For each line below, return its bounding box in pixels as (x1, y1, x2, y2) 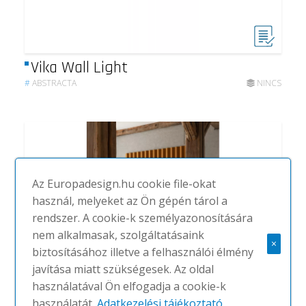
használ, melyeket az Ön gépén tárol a (32, 193, 228, 208)
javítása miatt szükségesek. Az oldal (32, 262, 214, 277)
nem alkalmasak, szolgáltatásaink (32, 227, 205, 242)
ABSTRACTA (31, 76, 76, 89)
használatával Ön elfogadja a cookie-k (32, 279, 227, 294)
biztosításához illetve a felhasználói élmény (32, 245, 254, 260)
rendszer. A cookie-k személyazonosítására (32, 210, 253, 225)
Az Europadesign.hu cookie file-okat (32, 176, 217, 191)
